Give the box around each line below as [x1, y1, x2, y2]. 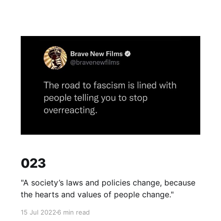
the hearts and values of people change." [20, 189, 174, 200]
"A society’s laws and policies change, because [20, 178, 195, 188]
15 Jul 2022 [20, 208, 56, 217]
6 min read [57, 208, 90, 217]
